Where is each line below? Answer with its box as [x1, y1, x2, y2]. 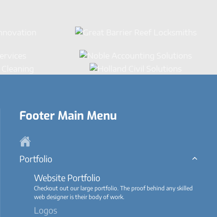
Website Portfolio [34, 171, 100, 183]
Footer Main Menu [19, 108, 117, 124]
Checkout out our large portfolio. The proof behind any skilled [34, 184, 193, 192]
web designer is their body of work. [34, 193, 124, 201]
